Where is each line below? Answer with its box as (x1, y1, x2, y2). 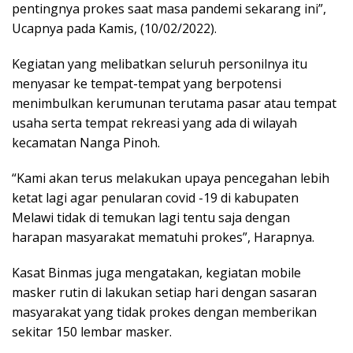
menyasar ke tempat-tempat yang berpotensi (12, 75, 281, 93)
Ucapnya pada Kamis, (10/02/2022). (12, 20, 217, 38)
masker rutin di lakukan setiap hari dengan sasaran (12, 284, 317, 302)
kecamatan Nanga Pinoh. (12, 134, 160, 152)
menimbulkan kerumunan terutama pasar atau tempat (12, 95, 336, 113)
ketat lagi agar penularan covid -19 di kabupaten (12, 189, 299, 207)
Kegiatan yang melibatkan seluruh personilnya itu (12, 55, 307, 73)
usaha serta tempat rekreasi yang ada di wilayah (12, 114, 297, 132)
